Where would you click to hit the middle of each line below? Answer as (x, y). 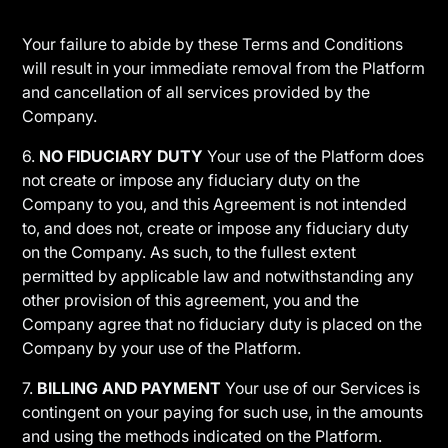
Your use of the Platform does (314, 156)
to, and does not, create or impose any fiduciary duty (216, 228)
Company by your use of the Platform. (162, 348)
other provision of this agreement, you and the (191, 300)
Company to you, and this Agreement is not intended (215, 204)
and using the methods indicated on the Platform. (202, 436)
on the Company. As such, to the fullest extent (189, 252)
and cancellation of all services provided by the (196, 92)
